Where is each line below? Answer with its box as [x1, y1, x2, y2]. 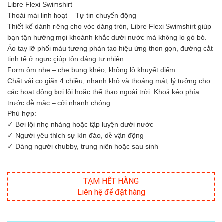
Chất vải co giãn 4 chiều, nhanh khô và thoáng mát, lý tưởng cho [7, 77, 210, 85]
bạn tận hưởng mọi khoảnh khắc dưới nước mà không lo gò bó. [7, 33, 207, 42]
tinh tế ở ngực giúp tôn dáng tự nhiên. [7, 55, 126, 63]
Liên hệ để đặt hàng [77, 187, 145, 197]
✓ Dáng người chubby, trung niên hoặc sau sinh [7, 142, 158, 151]
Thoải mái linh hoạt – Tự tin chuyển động [7, 11, 136, 20]
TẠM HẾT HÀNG [83, 176, 139, 186]
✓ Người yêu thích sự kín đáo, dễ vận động [7, 131, 144, 140]
